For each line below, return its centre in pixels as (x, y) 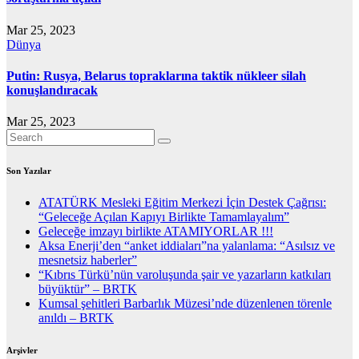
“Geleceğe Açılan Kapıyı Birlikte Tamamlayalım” (164, 217)
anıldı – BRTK (76, 318)
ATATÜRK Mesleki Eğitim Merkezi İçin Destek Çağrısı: (182, 203)
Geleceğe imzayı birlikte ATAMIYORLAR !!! (156, 232)
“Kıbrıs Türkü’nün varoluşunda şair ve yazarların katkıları (185, 275)
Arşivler (22, 351)
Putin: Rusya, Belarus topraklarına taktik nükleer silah (156, 76)
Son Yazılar (29, 171)
